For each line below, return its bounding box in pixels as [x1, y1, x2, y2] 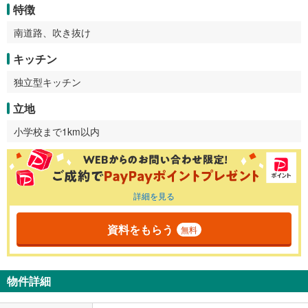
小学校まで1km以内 [14, 124, 100, 138]
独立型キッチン [14, 74, 81, 89]
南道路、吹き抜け [14, 25, 91, 39]
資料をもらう [107, 221, 173, 238]
